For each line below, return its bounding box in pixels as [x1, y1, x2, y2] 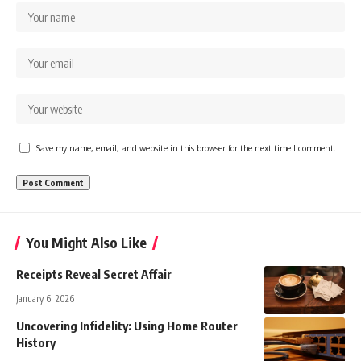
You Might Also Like [26, 233, 147, 251]
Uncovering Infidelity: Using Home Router [16, 317, 238, 333]
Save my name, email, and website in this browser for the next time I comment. [36, 142, 336, 153]
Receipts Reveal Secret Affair [16, 266, 172, 281]
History [16, 334, 56, 350]
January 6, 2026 [16, 292, 74, 305]
